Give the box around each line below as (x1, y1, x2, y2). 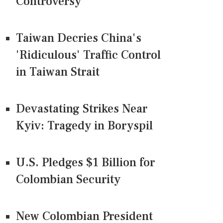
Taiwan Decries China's (16, 30, 141, 46)
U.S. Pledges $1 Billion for (16, 155, 155, 171)
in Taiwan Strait (16, 64, 100, 80)
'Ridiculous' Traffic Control (16, 47, 161, 63)
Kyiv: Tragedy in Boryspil (16, 118, 153, 134)
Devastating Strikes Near (16, 101, 147, 117)
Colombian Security (16, 172, 120, 188)
